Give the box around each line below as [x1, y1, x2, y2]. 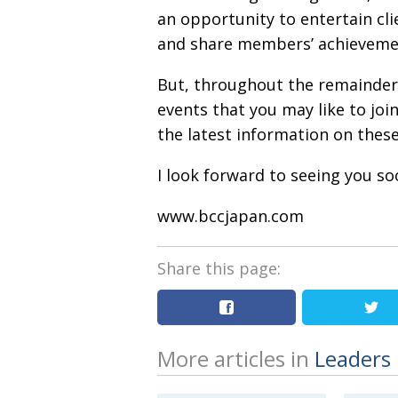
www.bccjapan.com [157, 205, 304, 227]
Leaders [314, 344, 391, 373]
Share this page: [157, 258, 281, 279]
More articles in [157, 344, 314, 373]
